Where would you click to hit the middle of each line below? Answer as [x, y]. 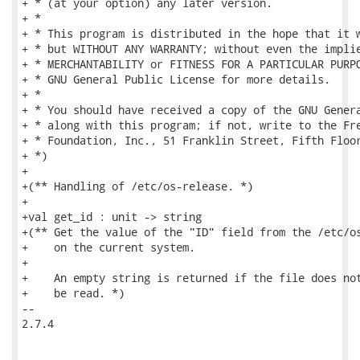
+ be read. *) [73, 293]
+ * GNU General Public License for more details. [176, 79]
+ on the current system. [108, 247]
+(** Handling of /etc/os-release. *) [137, 186]
